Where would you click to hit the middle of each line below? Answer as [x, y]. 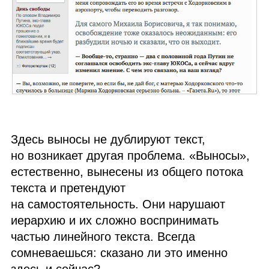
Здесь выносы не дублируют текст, [108, 139]
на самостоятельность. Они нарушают [118, 204]
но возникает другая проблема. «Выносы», [131, 155]
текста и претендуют [68, 188]
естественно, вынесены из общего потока [127, 171]
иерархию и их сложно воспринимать [115, 220]
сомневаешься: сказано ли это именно [119, 252]
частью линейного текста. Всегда [103, 236]
